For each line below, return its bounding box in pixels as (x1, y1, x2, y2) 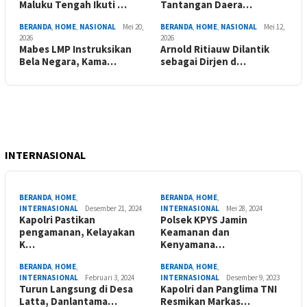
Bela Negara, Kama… (19, 55, 116, 69)
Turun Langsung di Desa (19, 282, 133, 296)
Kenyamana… (160, 238, 225, 251)
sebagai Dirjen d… (160, 55, 246, 69)
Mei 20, (123, 22, 144, 32)
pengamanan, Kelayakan (19, 225, 135, 239)
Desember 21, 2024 (85, 204, 142, 214)
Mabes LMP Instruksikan (19, 42, 132, 56)
